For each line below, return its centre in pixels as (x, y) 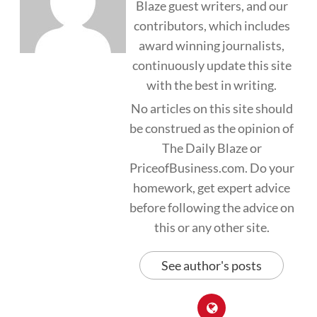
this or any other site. (212, 227)
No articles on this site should (212, 109)
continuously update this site (212, 65)
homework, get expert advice (212, 188)
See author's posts (212, 266)
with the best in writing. (212, 85)
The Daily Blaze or (212, 148)
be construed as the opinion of (212, 128)
